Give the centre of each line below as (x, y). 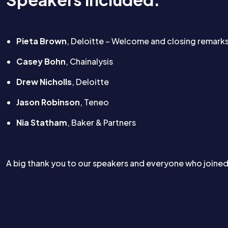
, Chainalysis (89, 62)
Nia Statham (42, 123)
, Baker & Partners (102, 123)
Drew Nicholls (44, 82)
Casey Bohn (41, 62)
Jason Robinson (48, 102)
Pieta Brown (41, 41)
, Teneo (94, 102)
